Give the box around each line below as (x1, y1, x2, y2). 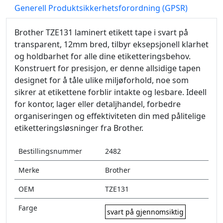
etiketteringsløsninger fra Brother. (14, 122, 143, 133)
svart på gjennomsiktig (107, 207, 184, 217)
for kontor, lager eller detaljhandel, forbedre (14, 99, 181, 110)
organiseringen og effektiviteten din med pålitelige (14, 111, 206, 121)
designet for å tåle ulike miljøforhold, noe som (14, 75, 189, 86)
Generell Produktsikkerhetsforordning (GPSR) (14, 2, 188, 13)
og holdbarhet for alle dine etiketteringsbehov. (14, 51, 191, 62)
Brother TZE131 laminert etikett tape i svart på (14, 27, 188, 38)
